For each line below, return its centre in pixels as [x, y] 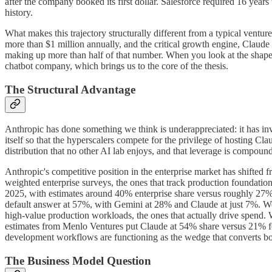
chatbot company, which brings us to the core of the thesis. [117, 66]
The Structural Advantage [70, 89]
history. [19, 12]
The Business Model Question [78, 260]
